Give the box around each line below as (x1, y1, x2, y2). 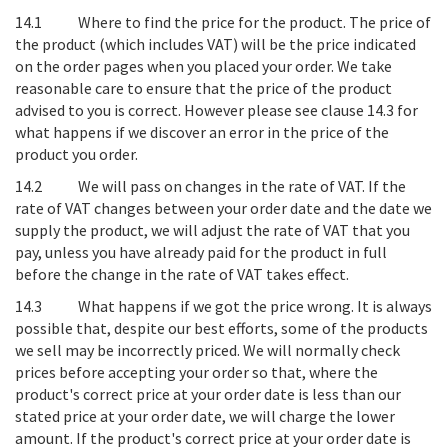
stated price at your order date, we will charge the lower (15, 406, 395, 426)
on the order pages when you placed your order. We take (15, 56, 392, 76)
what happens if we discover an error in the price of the (15, 122, 389, 142)
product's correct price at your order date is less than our (15, 384, 401, 404)
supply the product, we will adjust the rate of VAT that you (15, 220, 410, 240)
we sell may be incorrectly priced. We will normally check (15, 340, 400, 360)
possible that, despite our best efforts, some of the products (15, 318, 428, 338)
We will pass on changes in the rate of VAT (78, 176, 362, 196)
